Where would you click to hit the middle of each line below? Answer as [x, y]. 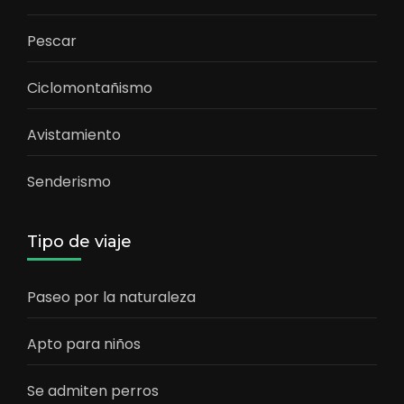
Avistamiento [74, 134]
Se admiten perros [93, 390]
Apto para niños [84, 344]
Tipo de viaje [79, 241]
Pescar [52, 41]
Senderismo [69, 181]
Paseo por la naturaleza [111, 297]
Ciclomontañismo [90, 87]
